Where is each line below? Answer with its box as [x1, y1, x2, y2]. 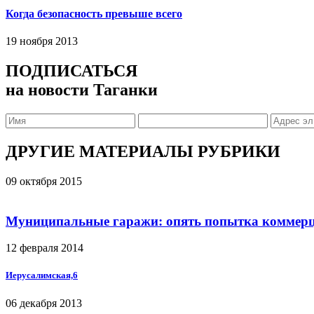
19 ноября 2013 [6, 35, 78, 48]
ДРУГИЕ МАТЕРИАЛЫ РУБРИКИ [6, 142, 280, 161]
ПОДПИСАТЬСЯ [6, 62, 137, 81]
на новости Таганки [6, 81, 158, 100]
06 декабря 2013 [6, 296, 82, 309]
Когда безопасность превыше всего [6, 7, 182, 20]
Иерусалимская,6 [6, 270, 78, 281]
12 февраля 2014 [6, 242, 83, 254]
